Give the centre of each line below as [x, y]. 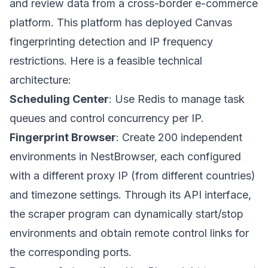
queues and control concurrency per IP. [107, 118]
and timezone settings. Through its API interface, [130, 195]
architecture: [40, 80]
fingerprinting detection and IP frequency [111, 42]
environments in [50, 156]
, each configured [198, 156]
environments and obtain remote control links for [129, 233]
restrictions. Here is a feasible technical [106, 61]
